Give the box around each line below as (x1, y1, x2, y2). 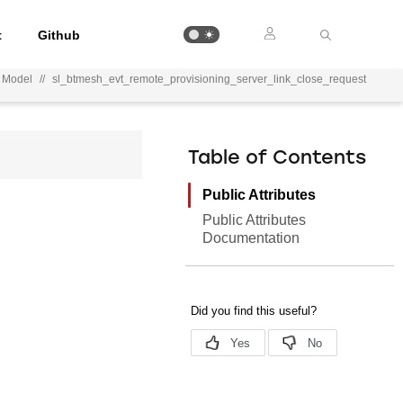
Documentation (202, 230, 300, 246)
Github (38, 27, 81, 42)
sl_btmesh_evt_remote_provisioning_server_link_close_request (51, 73, 366, 85)
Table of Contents (188, 149, 367, 168)
